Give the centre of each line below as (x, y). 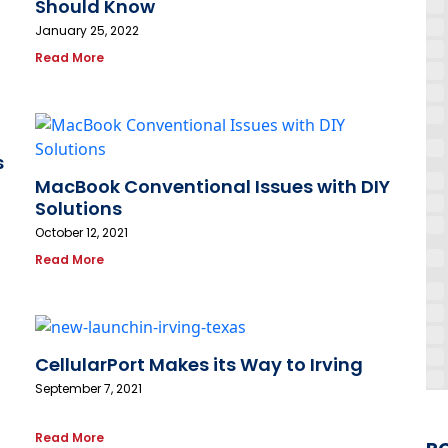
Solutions (78, 209)
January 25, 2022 (87, 31)
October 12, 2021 (81, 233)
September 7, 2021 (88, 389)
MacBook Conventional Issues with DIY (212, 187)
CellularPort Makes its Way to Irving (199, 365)
